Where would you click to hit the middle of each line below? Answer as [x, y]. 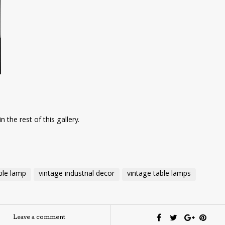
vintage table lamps [159, 175]
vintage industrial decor [77, 175]
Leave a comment [39, 217]
